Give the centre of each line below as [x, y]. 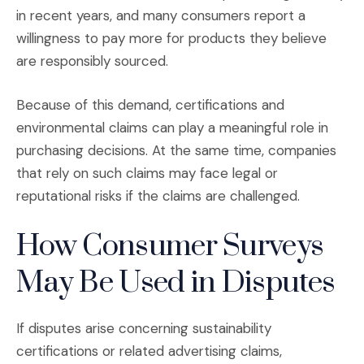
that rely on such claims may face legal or [147, 173]
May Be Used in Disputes [176, 282]
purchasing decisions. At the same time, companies [176, 150]
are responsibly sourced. [92, 61]
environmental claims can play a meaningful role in [172, 127]
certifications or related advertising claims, [149, 351]
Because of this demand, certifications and [150, 104]
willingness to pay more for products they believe [171, 38]
